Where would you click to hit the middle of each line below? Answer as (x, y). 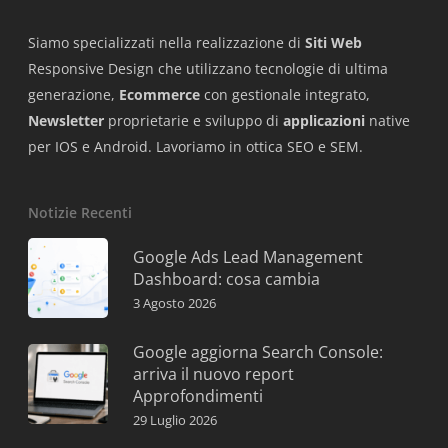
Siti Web (333, 42)
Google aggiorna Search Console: (258, 352)
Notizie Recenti (80, 212)
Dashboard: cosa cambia (226, 279)
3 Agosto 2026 (174, 303)
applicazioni (324, 120)
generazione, (73, 94)
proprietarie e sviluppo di (193, 120)
